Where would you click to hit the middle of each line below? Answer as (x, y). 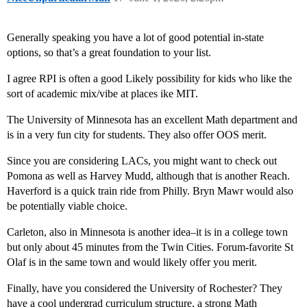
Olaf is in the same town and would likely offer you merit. (132, 262)
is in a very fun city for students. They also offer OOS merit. (137, 135)
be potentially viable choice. (67, 206)
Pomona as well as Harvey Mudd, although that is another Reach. (148, 176)
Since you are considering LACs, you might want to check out (142, 161)
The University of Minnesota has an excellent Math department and (152, 120)
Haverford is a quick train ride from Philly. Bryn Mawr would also (150, 191)
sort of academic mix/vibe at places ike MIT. (102, 94)
